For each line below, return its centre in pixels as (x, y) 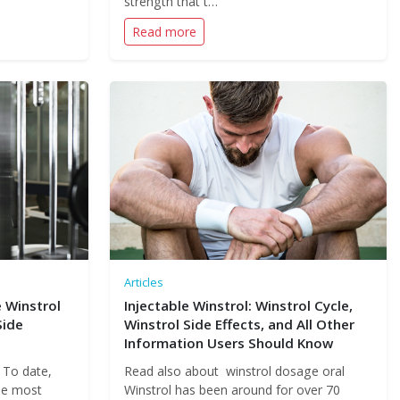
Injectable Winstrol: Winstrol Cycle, (238, 305)
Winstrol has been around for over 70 (232, 390)
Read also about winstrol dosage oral (234, 371)
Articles (143, 282)
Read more (164, 32)
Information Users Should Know (228, 343)
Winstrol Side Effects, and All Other (239, 324)
